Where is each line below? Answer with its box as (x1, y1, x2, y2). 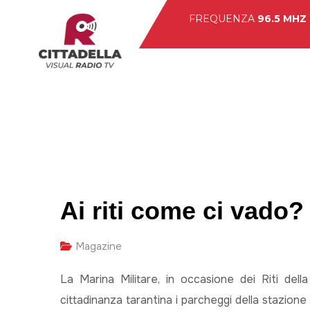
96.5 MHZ (257, 12, 307, 25)
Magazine (75, 239, 122, 253)
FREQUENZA (188, 12, 257, 25)
